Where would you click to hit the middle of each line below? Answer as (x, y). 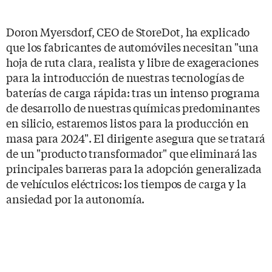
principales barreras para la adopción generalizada (134, 168)
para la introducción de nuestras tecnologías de (125, 77)
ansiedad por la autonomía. (76, 198)
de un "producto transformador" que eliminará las (132, 153)
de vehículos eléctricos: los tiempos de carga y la (126, 183)
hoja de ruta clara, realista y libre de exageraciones (132, 62)
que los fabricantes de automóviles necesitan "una (133, 46)
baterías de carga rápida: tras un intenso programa (133, 92)
